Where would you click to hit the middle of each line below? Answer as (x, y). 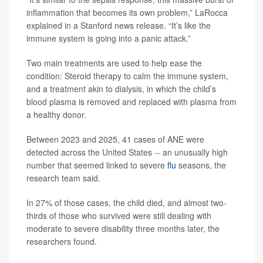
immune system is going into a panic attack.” (109, 38)
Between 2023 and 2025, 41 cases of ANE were (115, 139)
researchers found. (62, 242)
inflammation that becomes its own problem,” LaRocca (127, 13)
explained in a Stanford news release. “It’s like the (119, 26)
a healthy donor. (56, 115)
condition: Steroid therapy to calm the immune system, (127, 76)
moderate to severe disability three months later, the (123, 229)
